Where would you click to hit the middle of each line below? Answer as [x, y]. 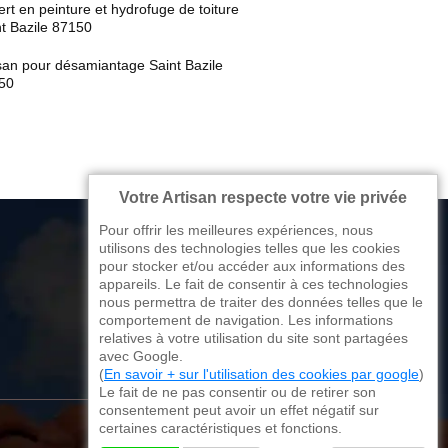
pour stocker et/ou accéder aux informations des [252, 266]
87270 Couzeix [235, 326]
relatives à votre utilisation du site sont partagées [253, 338]
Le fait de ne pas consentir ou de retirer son [237, 392]
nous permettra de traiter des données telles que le [261, 302]
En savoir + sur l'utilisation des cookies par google [261, 374]
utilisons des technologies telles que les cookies [249, 248]
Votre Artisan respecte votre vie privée [263, 197]
